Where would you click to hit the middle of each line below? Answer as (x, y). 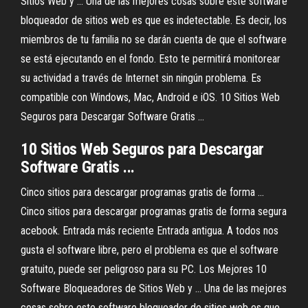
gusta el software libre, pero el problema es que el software (150, 250)
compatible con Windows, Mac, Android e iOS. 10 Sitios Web (150, 97)
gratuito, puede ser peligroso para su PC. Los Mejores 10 (144, 269)
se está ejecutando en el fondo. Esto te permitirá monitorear (151, 59)
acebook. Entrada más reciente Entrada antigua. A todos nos (150, 231)
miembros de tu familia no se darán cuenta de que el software (154, 40)
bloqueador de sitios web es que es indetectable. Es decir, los (154, 20)
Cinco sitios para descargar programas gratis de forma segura (154, 211)
